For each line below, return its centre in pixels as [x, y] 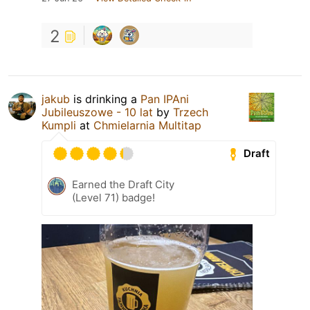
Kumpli [59, 125]
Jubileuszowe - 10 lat [97, 112]
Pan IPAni [165, 99]
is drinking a [105, 99]
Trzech [191, 112]
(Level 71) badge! [113, 197]
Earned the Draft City [123, 184]
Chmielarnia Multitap [147, 125]
